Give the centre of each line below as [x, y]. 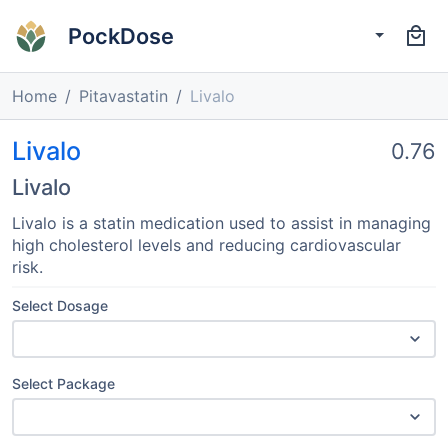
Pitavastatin [123, 96]
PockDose [121, 35]
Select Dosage [60, 305]
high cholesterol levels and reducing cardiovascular [206, 245]
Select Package [63, 383]
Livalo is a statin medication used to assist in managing [221, 223]
